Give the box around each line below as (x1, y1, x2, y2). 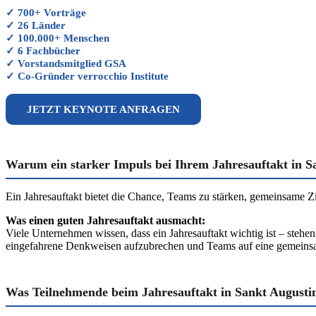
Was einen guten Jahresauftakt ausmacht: (6, 214, 205, 226)
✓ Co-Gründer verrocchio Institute (6, 71, 169, 82)
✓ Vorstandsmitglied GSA (6, 58, 126, 69)
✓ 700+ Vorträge (6, 7, 86, 18)
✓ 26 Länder (6, 20, 66, 31)
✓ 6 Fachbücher (6, 45, 80, 56)
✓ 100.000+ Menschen (6, 32, 109, 44)
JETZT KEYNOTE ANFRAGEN (27, 103, 180, 115)
